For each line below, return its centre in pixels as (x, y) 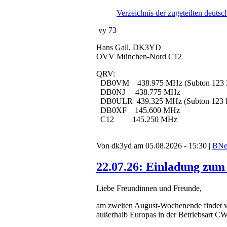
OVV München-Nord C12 (139, 56)
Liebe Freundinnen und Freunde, (149, 188)
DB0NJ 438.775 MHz (138, 92)
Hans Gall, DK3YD (129, 47)
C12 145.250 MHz (137, 119)
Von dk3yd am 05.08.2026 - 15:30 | (154, 145)
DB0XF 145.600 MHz (138, 110)
